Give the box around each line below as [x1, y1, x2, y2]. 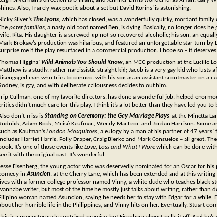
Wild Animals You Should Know [41, 59, 123, 65]
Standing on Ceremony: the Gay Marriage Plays [45, 113, 169, 120]
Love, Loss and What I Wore [84, 144, 155, 151]
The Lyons [33, 16, 59, 23]
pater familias [9, 24, 45, 31]
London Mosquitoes [46, 128, 97, 135]
